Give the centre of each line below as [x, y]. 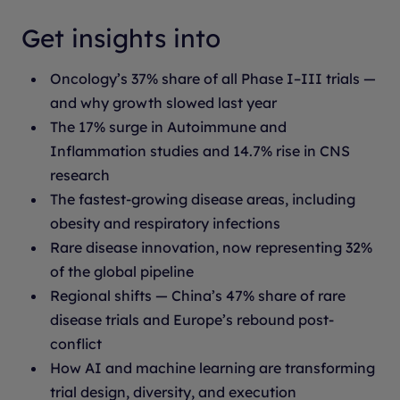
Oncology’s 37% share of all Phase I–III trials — [213, 79]
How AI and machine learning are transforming [212, 368]
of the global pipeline [124, 271]
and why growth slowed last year [165, 103]
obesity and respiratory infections [167, 223]
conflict [78, 344]
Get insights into [121, 38]
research [82, 175]
